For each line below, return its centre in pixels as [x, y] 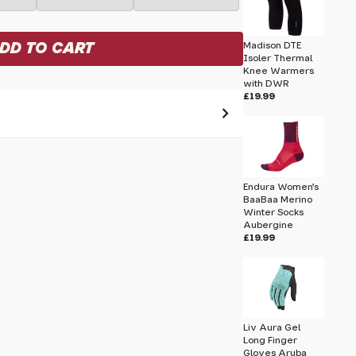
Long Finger [270, 341]
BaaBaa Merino [277, 199]
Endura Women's [281, 187]
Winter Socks [273, 212]
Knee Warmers [278, 71]
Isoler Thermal [277, 58]
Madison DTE [272, 46]
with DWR [266, 84]
